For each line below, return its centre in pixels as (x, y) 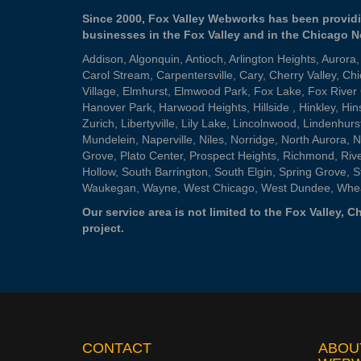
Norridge (253, 139)
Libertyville (148, 123)
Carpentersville (195, 75)
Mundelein (109, 139)
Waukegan (109, 188)
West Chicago (219, 188)
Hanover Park (117, 107)
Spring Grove (313, 172)
